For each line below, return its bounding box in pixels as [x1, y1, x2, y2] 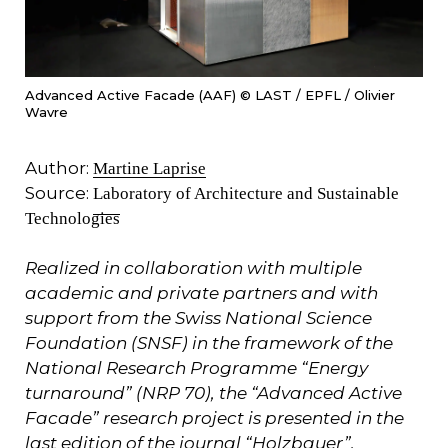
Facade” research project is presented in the [25, 407, 404, 428]
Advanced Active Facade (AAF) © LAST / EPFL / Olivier [25, 86, 395, 103]
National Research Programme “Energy [25, 357, 368, 378]
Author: [25, 157, 93, 178]
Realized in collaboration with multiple [25, 257, 362, 278]
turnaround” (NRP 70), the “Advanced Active [25, 382, 402, 403]
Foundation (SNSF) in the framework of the [25, 332, 393, 353]
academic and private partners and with [25, 282, 378, 303]
